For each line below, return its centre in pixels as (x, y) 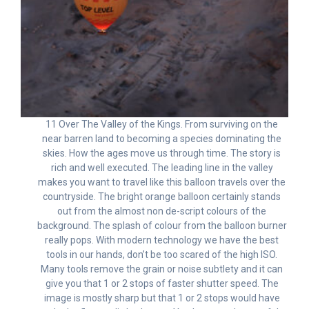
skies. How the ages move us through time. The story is (162, 153)
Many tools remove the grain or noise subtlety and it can (162, 269)
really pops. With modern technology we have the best (162, 240)
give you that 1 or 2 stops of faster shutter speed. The (162, 283)
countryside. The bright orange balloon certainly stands (162, 196)
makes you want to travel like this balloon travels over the (162, 182)
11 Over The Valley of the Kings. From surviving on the (162, 124)
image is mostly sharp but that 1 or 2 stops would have (162, 298)
